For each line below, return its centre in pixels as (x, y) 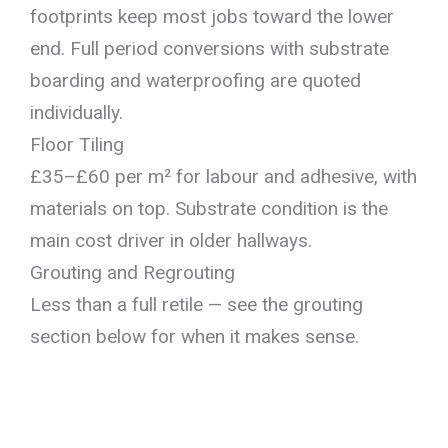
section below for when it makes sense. (194, 336)
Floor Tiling (77, 144)
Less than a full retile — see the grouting (196, 304)
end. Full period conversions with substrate (209, 48)
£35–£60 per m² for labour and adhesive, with (223, 176)
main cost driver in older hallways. (171, 240)
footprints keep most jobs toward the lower (212, 16)
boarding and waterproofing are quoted (195, 80)
